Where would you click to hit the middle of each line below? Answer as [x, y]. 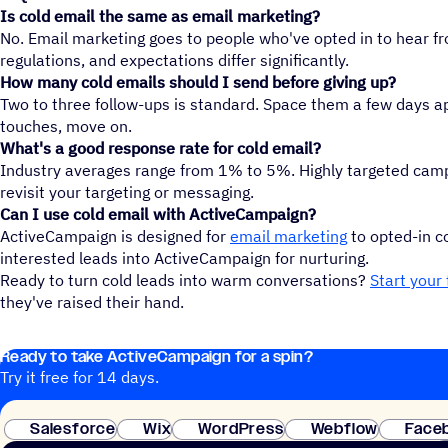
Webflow [344, 428]
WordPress [241, 428]
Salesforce [73, 428]
